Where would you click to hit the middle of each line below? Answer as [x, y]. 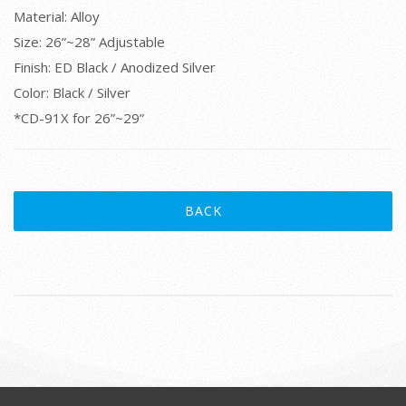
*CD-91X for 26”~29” [79, 118]
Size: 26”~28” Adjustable [89, 42]
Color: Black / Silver [72, 92]
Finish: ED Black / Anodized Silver [115, 67]
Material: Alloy [57, 16]
